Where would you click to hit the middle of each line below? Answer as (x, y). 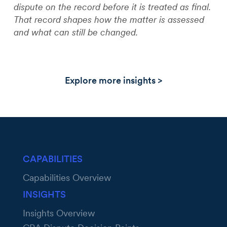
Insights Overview (59, 213)
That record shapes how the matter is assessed (109, 20)
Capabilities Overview (67, 178)
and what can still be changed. (76, 32)
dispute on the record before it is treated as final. (112, 7)
